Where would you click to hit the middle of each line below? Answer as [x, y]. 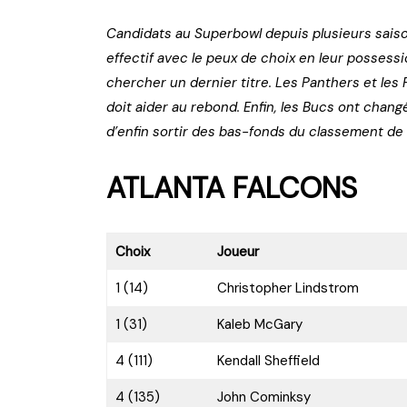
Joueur [238, 252]
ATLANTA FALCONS [232, 189]
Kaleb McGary [259, 325]
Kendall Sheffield [268, 361]
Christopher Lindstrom [288, 288]
